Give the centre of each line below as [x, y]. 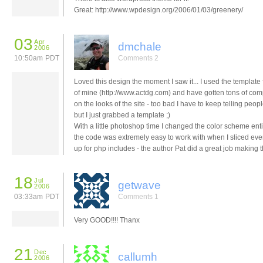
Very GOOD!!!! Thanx [107, 220]
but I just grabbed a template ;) [122, 115]
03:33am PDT [37, 196]
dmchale [140, 46]
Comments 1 [138, 196]
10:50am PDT [37, 58]
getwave [139, 185]
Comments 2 [138, 58]
